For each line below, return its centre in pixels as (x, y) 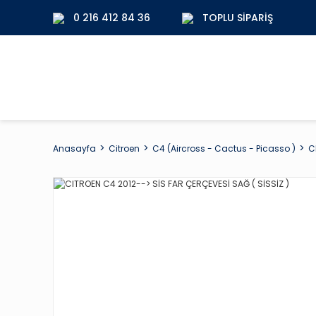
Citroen (124, 148)
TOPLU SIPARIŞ (238, 17)
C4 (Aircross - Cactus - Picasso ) (224, 148)
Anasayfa (74, 148)
